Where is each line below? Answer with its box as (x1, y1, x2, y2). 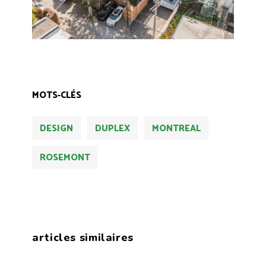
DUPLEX (95, 121, 130, 136)
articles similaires (32, 230, 134, 245)
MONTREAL (152, 121, 201, 136)
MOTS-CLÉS (32, 87, 81, 103)
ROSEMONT (40, 150, 90, 165)
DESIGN (40, 121, 73, 136)
